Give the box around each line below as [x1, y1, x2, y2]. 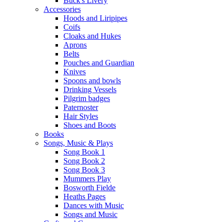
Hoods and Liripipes [63, 14, 127, 22]
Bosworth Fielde [63, 183, 115, 192]
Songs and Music [63, 210, 117, 219]
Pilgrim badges [63, 94, 110, 103]
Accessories [44, 5, 81, 13]
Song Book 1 [63, 148, 105, 156]
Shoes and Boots [63, 121, 116, 129]
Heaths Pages [63, 192, 106, 201]
